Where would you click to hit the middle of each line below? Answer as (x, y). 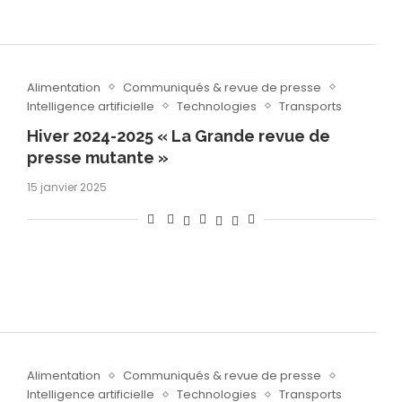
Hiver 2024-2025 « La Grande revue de (178, 135)
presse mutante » (97, 157)
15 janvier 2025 (66, 187)
